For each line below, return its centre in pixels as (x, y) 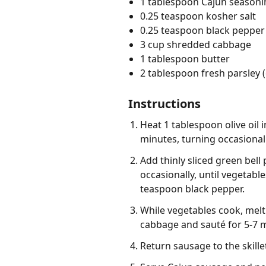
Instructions (164, 104)
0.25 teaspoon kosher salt (198, 16)
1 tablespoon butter (185, 59)
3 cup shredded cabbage (196, 45)
